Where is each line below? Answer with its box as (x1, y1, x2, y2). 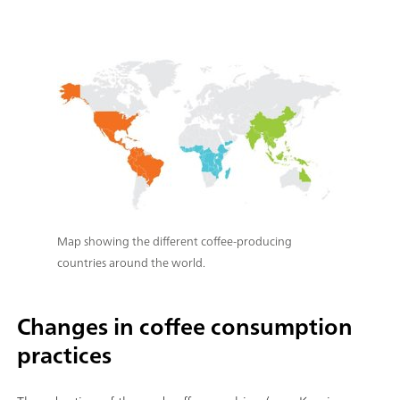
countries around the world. (57, 252, 205, 273)
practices (17, 334, 112, 375)
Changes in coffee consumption (17, 305, 353, 346)
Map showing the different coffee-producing (57, 230, 292, 252)
